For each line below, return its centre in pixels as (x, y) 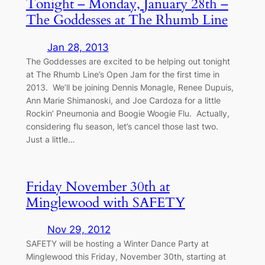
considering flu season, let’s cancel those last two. (123, 126)
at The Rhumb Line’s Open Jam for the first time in (122, 74)
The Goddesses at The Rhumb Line (127, 20)
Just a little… (50, 139)
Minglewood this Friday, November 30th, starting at (126, 256)
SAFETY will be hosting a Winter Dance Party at (117, 243)
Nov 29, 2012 (79, 230)
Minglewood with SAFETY (105, 202)
